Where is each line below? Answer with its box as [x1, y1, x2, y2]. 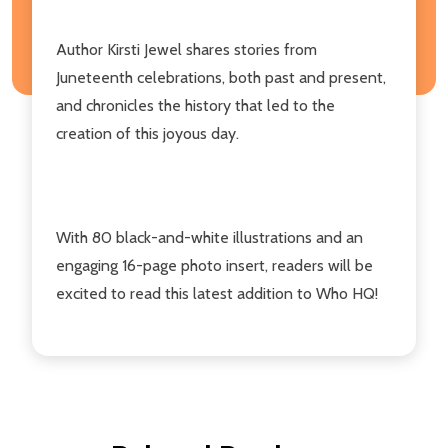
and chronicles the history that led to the [56, 95, 335, 115]
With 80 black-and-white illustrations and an [56, 227, 363, 247]
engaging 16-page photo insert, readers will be [56, 255, 373, 275]
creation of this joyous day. [56, 123, 239, 143]
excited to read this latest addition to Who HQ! [56, 283, 378, 303]
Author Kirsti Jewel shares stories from [56, 39, 317, 59]
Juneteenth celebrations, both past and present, [56, 67, 386, 87]
